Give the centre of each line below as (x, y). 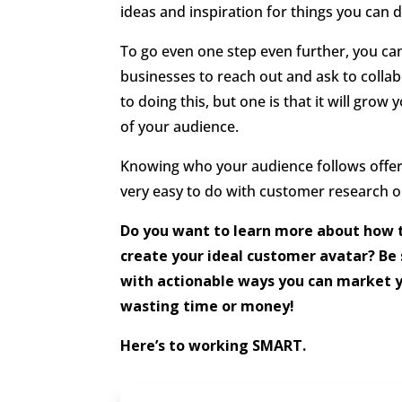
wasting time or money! (208, 306)
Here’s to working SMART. (214, 345)
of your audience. (180, 126)
